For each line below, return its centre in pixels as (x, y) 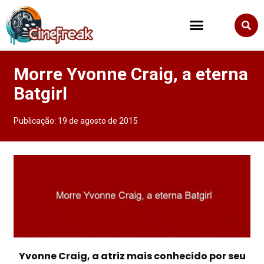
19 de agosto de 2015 (98, 121)
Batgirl (41, 94)
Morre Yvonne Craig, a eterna (131, 74)
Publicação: (36, 121)
